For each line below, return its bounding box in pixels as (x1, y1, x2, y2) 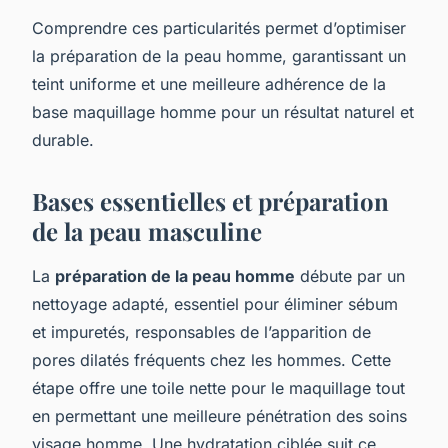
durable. (32, 129, 94, 150)
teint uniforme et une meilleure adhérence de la (32, 73, 386, 94)
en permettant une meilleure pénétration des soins (32, 405, 407, 426)
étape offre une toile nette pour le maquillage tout (32, 377, 405, 398)
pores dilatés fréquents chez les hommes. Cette (32, 349, 391, 370)
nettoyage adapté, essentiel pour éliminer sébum (32, 293, 398, 314)
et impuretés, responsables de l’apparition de (32, 321, 371, 342)
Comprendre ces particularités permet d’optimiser (32, 17, 406, 38)
